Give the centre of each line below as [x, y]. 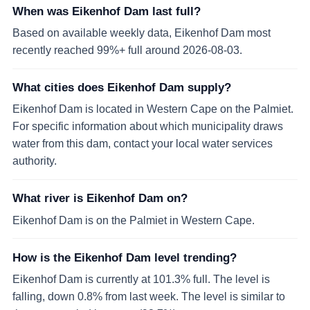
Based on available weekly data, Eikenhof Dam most [142, 33]
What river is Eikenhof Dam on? [100, 199]
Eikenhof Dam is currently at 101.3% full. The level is [141, 279]
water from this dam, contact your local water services [143, 144]
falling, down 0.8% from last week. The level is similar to [149, 297]
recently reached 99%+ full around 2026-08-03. [127, 50]
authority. [35, 161]
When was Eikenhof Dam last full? [107, 11]
